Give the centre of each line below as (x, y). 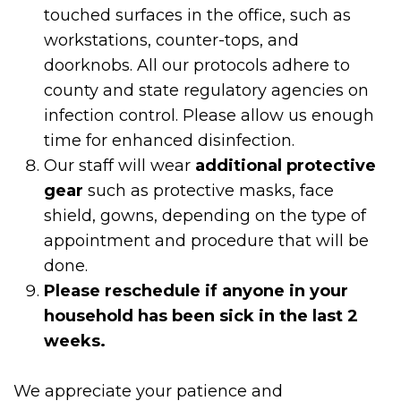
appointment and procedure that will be (207, 241)
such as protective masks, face (209, 191)
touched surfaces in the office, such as (198, 15)
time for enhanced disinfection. (170, 141)
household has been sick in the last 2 (201, 316)
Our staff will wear (120, 166)
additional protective (286, 166)
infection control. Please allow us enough (209, 115)
